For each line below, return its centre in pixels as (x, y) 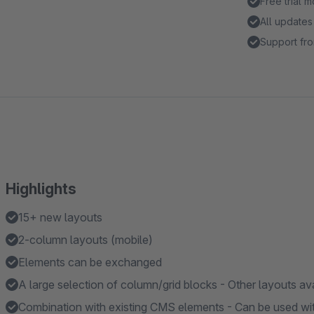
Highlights (41, 189)
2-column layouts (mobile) (86, 240)
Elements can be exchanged (90, 262)
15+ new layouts (60, 217)
